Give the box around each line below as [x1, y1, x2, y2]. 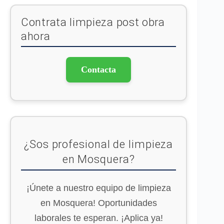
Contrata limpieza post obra [21, 16, 165, 28]
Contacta [81, 64, 116, 74]
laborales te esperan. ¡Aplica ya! [34, 213, 163, 223]
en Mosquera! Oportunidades [40, 198, 157, 208]
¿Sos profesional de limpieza [24, 138, 173, 150]
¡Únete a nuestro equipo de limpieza [26, 183, 171, 193]
